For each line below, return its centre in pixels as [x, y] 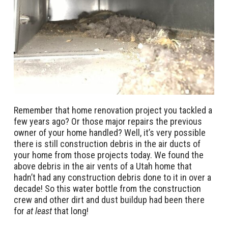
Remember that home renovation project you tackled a [113, 110]
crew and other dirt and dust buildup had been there [109, 199]
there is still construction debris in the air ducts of [107, 144]
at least [40, 211]
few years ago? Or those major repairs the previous [108, 121]
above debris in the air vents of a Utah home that [103, 166]
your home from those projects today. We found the [109, 155]
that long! [72, 211]
